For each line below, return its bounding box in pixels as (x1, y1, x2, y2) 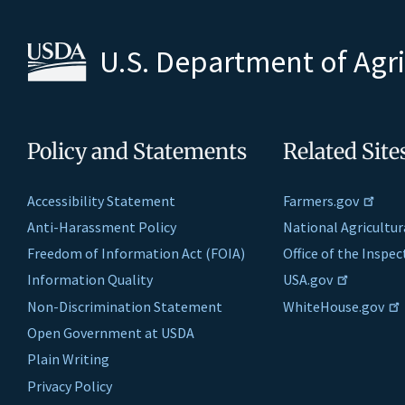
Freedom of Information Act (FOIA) (27, 244, 245, 263)
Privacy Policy (27, 376, 112, 395)
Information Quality (27, 270, 153, 289)
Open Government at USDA (27, 324, 194, 343)
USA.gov (283, 270, 333, 289)
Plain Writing (27, 350, 109, 369)
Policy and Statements (27, 137, 247, 165)
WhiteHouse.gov (283, 297, 384, 316)
